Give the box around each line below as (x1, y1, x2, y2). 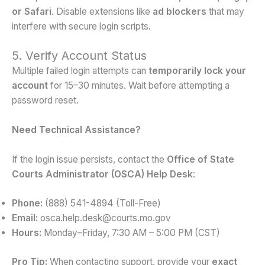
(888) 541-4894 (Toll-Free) (43, 198, 161, 209)
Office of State (167, 153, 234, 165)
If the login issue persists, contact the (12, 153, 167, 165)
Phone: (12, 198, 43, 209)
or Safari (12, 6, 51, 18)
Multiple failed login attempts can (12, 65, 148, 77)
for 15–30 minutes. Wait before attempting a (48, 80, 230, 92)
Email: (12, 212, 38, 224)
